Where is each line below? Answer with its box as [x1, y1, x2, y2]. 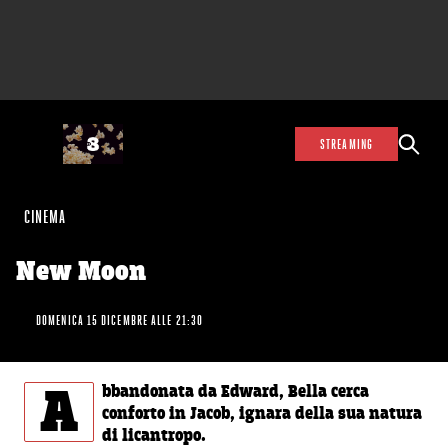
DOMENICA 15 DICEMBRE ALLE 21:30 [36, 312, 204, 328]
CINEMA [24, 207, 65, 227]
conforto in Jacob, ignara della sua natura [102, 403, 422, 426]
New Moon [16, 255, 146, 292]
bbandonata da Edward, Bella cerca [102, 381, 369, 404]
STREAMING [320, 136, 373, 152]
